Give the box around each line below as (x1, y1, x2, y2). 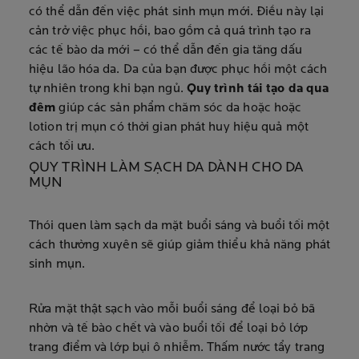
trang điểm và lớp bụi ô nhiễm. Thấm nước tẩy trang (29, 341, 325, 354)
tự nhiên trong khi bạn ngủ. (29, 83, 187, 95)
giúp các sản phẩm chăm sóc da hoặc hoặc (58, 102, 302, 115)
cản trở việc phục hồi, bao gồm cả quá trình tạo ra (29, 25, 312, 38)
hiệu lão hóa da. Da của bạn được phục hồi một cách (29, 63, 328, 76)
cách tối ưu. (29, 140, 95, 153)
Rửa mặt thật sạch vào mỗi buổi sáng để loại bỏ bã (29, 303, 315, 316)
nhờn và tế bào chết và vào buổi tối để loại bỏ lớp (29, 322, 309, 335)
